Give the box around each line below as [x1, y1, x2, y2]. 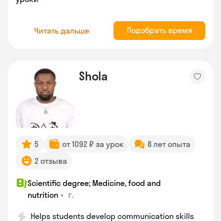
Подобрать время [126, 25, 192, 35]
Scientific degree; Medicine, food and [28, 178, 161, 188]
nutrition [28, 190, 58, 200]
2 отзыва [35, 156, 67, 166]
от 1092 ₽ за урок [62, 139, 124, 149]
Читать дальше [34, 25, 89, 36]
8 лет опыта [147, 139, 190, 149]
